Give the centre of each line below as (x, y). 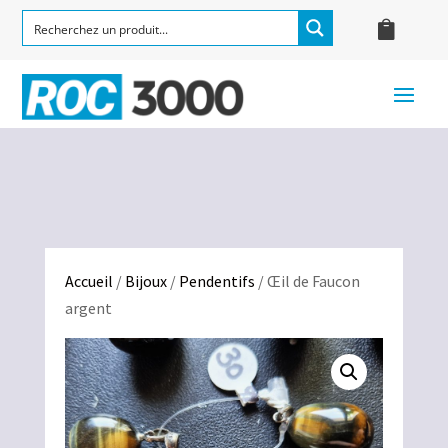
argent (88, 308)
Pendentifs (216, 281)
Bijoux (145, 281)
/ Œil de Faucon (307, 281)
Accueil (88, 281)
